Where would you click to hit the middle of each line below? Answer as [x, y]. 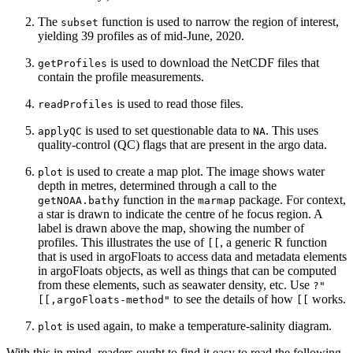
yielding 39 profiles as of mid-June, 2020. [141, 36]
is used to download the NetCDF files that [213, 63]
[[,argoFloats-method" [104, 300]
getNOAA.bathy [79, 201]
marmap [217, 201]
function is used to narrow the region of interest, [219, 22]
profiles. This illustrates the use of [123, 243]
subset [80, 23]
